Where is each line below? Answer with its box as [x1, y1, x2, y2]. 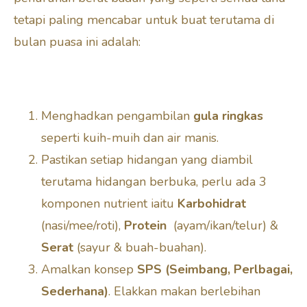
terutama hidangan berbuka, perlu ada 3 [41, 173, 267, 190]
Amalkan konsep [41, 260, 137, 278]
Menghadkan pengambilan [41, 107, 193, 124]
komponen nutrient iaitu [41, 195, 177, 212]
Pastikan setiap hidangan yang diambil [41, 151, 253, 168]
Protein [124, 217, 173, 234]
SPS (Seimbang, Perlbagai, [137, 260, 293, 278]
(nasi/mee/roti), [41, 217, 124, 234]
